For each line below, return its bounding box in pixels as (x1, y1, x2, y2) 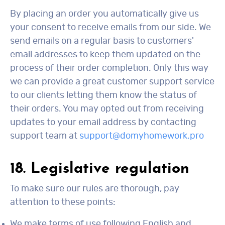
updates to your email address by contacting (10, 118, 196, 127)
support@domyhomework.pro (79, 132, 204, 141)
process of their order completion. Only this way (10, 64, 208, 73)
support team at (10, 132, 79, 141)
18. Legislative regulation (10, 161, 189, 177)
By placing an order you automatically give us (10, 10, 199, 19)
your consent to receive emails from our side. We (10, 23, 211, 32)
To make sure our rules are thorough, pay (10, 184, 179, 193)
